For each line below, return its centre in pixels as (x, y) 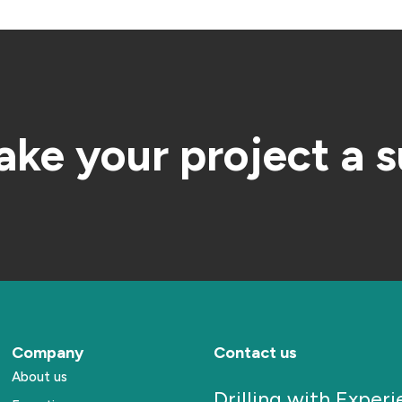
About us (40, 377)
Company (48, 353)
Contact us (255, 353)
